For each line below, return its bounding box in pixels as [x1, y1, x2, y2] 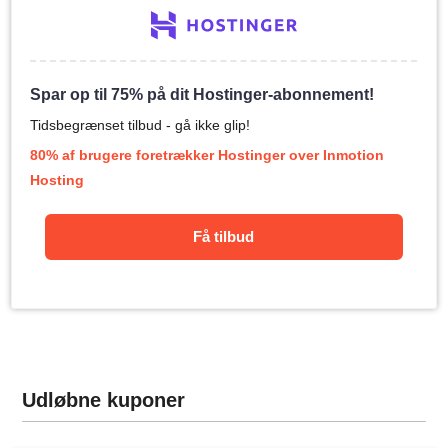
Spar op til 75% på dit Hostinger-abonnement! [30, 86, 375, 104]
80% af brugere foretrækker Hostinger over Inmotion [30, 147, 385, 164]
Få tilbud [193, 228, 255, 246]
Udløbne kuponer [22, 389, 186, 411]
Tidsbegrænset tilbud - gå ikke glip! [30, 117, 251, 134]
